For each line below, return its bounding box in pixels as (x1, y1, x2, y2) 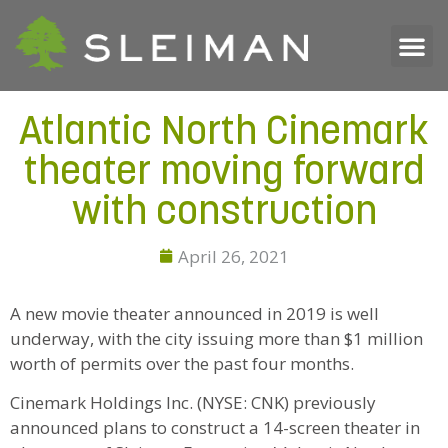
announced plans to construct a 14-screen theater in (10, 416, 420, 440)
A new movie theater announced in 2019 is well (10, 302, 379, 325)
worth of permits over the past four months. (10, 352, 358, 375)
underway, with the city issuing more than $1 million (10, 327, 423, 350)
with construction (71, 193, 377, 234)
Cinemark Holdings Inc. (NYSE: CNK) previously (10, 391, 376, 415)
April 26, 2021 (178, 244, 289, 268)
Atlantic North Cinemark (19, 113, 429, 154)
